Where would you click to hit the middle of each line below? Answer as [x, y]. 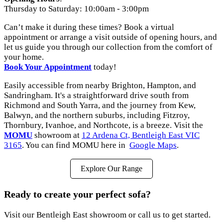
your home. [24, 57]
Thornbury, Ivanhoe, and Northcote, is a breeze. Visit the [104, 125]
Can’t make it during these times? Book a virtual [89, 27]
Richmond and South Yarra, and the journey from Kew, [100, 106]
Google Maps [153, 145]
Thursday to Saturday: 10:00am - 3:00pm [76, 9]
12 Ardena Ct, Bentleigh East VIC [141, 135]
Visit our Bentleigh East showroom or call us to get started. [107, 215]
